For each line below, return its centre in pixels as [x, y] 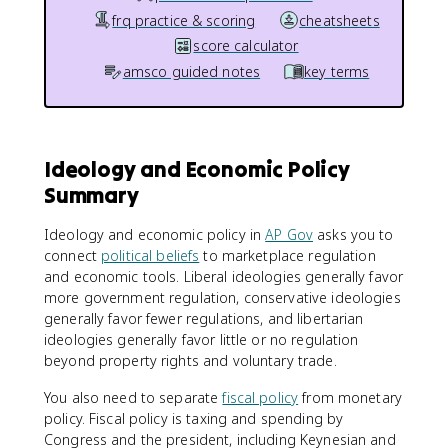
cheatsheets [339, 20]
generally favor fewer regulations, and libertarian [204, 318]
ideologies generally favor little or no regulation [201, 339]
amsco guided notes [191, 71]
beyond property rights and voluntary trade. [190, 360]
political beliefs [150, 255]
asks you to [353, 234]
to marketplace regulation [287, 255]
